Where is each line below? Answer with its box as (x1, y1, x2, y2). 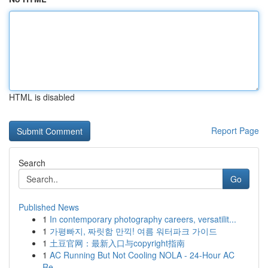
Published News (19, 201, 79, 213)
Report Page (211, 124, 259, 136)
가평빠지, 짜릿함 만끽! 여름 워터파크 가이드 (50, 225, 217, 237)
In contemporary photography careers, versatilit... (50, 213, 236, 225)
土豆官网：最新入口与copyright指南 (50, 237, 185, 249)
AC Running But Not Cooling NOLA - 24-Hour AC (50, 249, 234, 261)
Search (19, 157, 45, 169)
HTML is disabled (9, 91, 75, 103)
